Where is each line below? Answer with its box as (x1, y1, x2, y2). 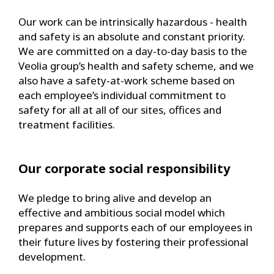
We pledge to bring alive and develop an (18, 190, 212, 205)
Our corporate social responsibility (18, 160, 230, 177)
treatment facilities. (18, 117, 115, 131)
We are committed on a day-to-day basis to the (18, 43, 247, 58)
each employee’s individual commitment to (18, 87, 226, 102)
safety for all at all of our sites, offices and (18, 102, 221, 117)
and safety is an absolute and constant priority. (18, 29, 245, 43)
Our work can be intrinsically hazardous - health (18, 14, 247, 29)
